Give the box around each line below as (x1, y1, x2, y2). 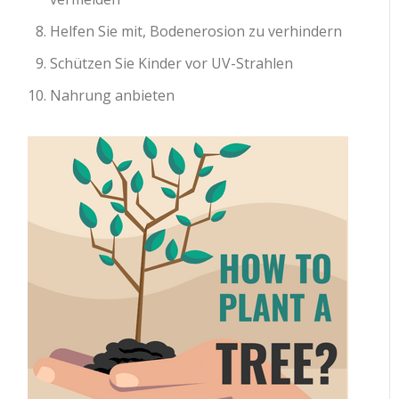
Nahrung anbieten (50, 85, 175, 105)
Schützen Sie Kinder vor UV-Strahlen (50, 53, 294, 73)
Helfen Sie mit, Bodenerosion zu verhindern (50, 21, 343, 41)
